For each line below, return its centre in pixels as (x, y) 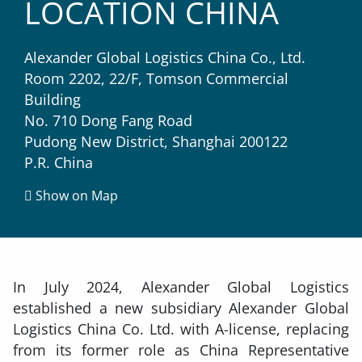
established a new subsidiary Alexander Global (181, 308)
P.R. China (59, 163)
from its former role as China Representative (181, 350)
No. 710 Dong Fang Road (108, 121)
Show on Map (75, 196)
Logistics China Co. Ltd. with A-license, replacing (181, 329)
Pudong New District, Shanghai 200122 (156, 142)
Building (53, 100)
